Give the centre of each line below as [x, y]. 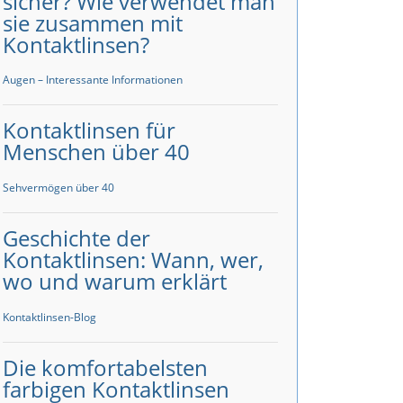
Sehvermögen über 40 [58, 188]
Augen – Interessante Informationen [93, 80]
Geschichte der [76, 238]
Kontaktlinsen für [89, 130]
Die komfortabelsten [105, 367]
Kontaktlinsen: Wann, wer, [133, 260]
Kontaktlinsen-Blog [49, 317]
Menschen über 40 [96, 152]
